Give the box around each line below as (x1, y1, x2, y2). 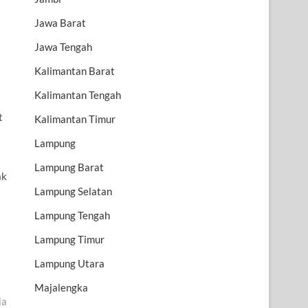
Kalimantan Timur (34, 113, 115, 126)
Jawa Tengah (34, 41, 92, 54)
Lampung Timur (34, 233, 104, 246)
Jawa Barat (34, 16, 86, 30)
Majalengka (34, 281, 88, 294)
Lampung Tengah (34, 209, 110, 222)
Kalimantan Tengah (34, 89, 121, 102)
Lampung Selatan (34, 185, 112, 198)
